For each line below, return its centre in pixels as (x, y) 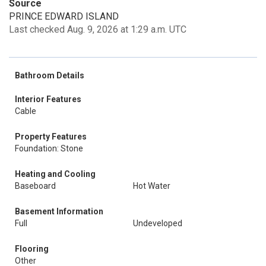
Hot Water (152, 186)
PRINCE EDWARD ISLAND (64, 16)
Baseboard (35, 186)
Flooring (32, 249)
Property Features (51, 137)
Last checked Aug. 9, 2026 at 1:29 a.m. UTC (98, 29)
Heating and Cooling (55, 174)
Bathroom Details (50, 75)
